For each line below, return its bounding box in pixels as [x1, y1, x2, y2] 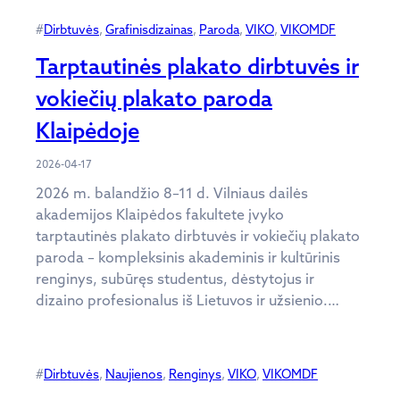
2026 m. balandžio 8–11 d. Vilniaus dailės [36, 183, 308, 202]
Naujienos [105, 365, 162, 382]
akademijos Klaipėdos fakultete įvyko [36, 204, 284, 223]
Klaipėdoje [36, 116, 139, 144]
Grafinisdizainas [105, 21, 193, 37]
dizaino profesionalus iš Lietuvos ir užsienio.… [36, 290, 339, 309]
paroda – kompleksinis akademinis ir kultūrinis [36, 247, 340, 266]
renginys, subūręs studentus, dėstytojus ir [36, 269, 314, 287]
